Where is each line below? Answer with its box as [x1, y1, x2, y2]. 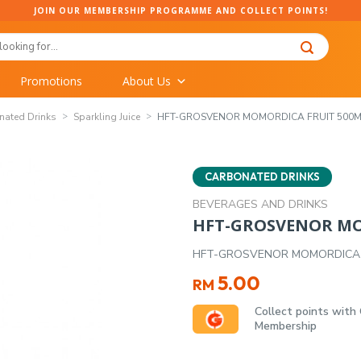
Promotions [20, 73, 82, 89]
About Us [122, 73, 171, 89]
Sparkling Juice [73, 110, 140, 123]
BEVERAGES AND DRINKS [193, 196, 328, 212]
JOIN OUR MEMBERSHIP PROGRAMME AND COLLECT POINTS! [33, 5, 328, 16]
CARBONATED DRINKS [205, 169, 320, 183]
